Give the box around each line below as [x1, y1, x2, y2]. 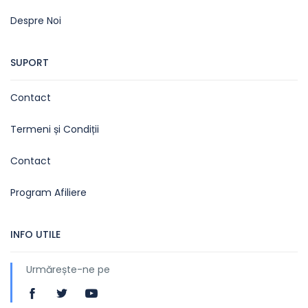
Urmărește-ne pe [26, 262, 110, 276]
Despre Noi [10, 13, 61, 27]
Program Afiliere [10, 185, 87, 199]
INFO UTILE [10, 227, 60, 241]
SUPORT [10, 55, 49, 69]
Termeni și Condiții [10, 122, 99, 136]
